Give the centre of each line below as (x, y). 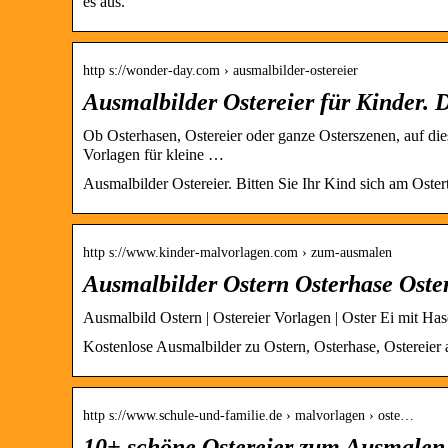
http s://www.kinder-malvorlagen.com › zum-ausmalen (237, 252)
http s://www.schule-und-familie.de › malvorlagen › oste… (248, 415)
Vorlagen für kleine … (153, 154)
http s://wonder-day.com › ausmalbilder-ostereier (220, 70)
